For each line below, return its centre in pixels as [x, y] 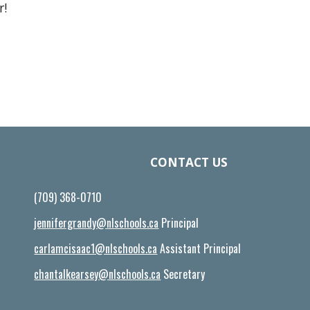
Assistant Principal [199, 248]
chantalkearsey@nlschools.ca [98, 274]
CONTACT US [189, 162]
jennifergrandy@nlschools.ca [97, 223]
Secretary [183, 274]
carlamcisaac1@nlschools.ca [96, 248]
